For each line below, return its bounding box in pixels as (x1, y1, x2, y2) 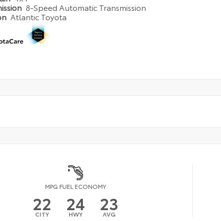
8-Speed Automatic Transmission (26, 1, 147, 13)
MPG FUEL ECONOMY (45, 182, 107, 190)
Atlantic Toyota (10, 11, 67, 23)
